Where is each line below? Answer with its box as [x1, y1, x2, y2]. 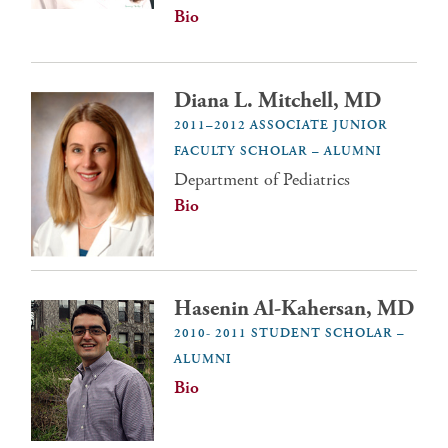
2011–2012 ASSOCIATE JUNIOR [174, 117, 389, 134]
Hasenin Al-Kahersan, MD [174, 295, 415, 324]
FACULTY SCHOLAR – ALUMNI [174, 143, 383, 160]
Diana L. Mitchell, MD [174, 87, 382, 115]
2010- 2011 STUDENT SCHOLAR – [174, 325, 406, 343]
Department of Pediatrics [174, 168, 351, 191]
